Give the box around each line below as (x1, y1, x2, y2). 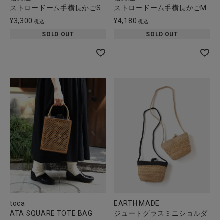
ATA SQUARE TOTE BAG (10, 209, 93, 217)
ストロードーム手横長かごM (114, 4, 207, 12)
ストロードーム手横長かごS (10, 4, 102, 12)
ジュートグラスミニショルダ (114, 209, 208, 217)
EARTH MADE (114, 199, 160, 207)
